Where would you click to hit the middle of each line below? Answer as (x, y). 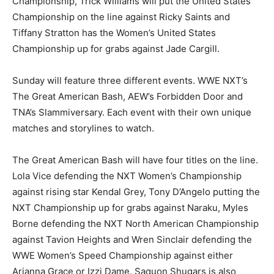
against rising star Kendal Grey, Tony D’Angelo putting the (136, 192)
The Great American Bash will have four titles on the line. (135, 160)
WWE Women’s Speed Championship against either (123, 256)
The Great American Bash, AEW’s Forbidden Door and (128, 97)
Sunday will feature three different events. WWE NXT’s (130, 81)
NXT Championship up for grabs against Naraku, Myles (130, 208)
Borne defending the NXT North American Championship (135, 224)
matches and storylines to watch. (83, 128)
